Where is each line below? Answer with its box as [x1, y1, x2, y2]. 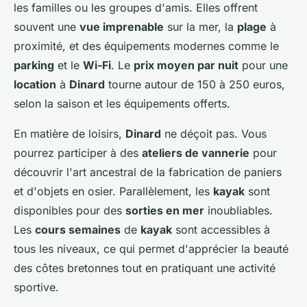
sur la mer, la [164, 20, 237, 34]
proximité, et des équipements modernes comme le [14, 39, 279, 53]
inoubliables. [204, 204, 273, 218]
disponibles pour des [14, 204, 125, 218]
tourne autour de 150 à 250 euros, [105, 77, 285, 92]
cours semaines [35, 223, 121, 237]
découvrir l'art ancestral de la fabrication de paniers [14, 165, 282, 180]
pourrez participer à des [14, 146, 142, 160]
